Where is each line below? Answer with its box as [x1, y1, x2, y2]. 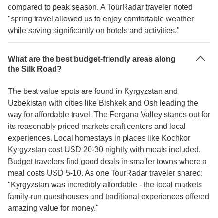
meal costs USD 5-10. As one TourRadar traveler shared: [8, 169, 203, 177]
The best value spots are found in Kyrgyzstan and [8, 87, 178, 95]
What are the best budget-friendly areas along [8, 55, 176, 63]
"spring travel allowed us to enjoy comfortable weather [8, 15, 194, 23]
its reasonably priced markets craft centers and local [8, 122, 186, 130]
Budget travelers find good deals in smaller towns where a [8, 157, 207, 165]
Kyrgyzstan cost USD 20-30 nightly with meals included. [8, 145, 200, 154]
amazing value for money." [8, 204, 99, 212]
